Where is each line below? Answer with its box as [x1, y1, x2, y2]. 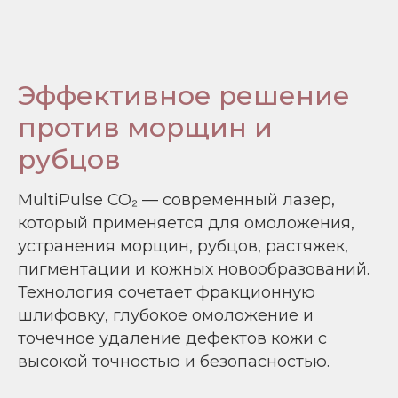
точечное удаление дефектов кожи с [18, 329, 327, 348]
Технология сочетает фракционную [18, 283, 315, 302]
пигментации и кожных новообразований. [18, 259, 370, 279]
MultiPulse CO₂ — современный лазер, [18, 190, 335, 210]
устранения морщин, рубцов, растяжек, [18, 236, 348, 256]
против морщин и [18, 111, 273, 144]
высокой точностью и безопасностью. [18, 352, 330, 371]
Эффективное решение [18, 79, 350, 112]
